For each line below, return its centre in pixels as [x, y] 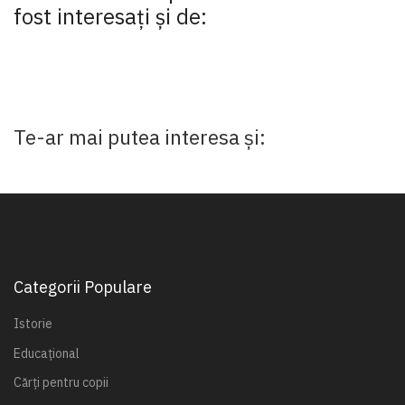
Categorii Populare [83, 287]
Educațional [47, 353]
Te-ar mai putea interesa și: [140, 137]
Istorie [33, 324]
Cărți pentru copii [61, 382]
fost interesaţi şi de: [110, 17]
